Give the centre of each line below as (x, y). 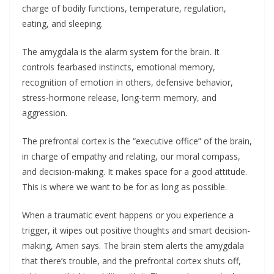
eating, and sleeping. (62, 24)
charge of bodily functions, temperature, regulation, (124, 8)
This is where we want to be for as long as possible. (124, 187)
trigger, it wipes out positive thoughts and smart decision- (136, 230)
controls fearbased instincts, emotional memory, (119, 67)
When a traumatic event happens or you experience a (128, 215)
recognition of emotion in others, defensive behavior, (128, 82)
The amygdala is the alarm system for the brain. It (121, 52)
